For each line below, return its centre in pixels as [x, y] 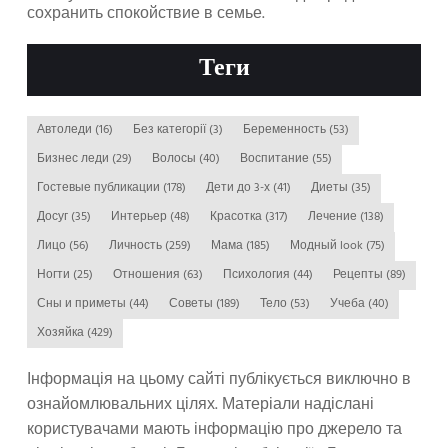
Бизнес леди [77, 158]
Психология [261, 274]
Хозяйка [64, 332]
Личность [139, 245]
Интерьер [143, 216]
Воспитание [278, 158]
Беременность [288, 129]
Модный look [331, 245]
